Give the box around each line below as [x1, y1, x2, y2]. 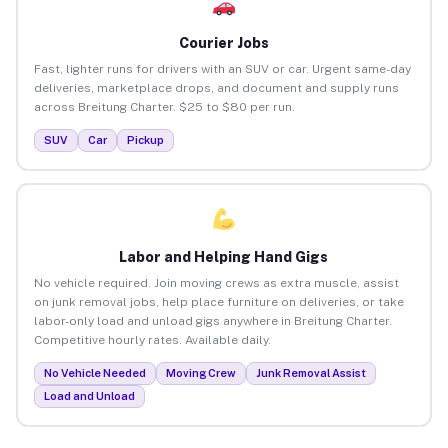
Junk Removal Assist [255, 366, 366, 379]
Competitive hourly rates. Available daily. [33, 332, 271, 347]
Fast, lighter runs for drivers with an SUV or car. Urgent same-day [33, 61, 411, 76]
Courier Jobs [178, 34, 269, 51]
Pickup [126, 133, 164, 146]
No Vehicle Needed [43, 366, 146, 379]
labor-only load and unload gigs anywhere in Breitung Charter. [33, 313, 392, 328]
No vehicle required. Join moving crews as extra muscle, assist [33, 275, 399, 290]
